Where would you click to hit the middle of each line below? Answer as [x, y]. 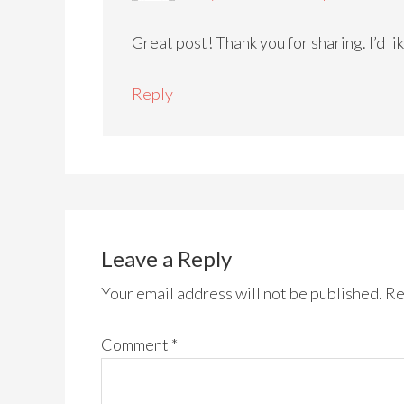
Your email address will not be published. [242, 293]
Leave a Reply [166, 258]
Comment [136, 344]
